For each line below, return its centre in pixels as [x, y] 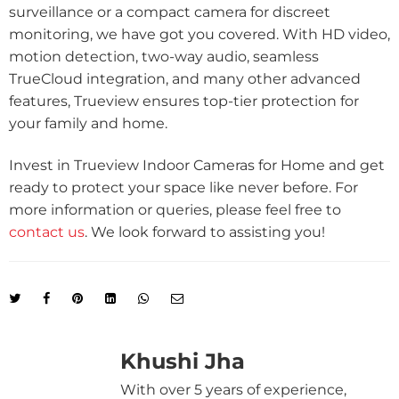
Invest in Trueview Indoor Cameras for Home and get [197, 166]
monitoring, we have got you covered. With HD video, [199, 35]
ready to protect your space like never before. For [183, 188]
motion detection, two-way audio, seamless [164, 57]
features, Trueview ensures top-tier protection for [184, 102]
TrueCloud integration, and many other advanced [185, 79]
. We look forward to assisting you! [207, 232]
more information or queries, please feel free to [175, 210]
